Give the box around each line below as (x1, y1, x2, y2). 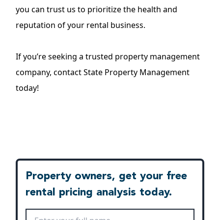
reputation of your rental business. (16, 19, 145, 30)
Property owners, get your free (26, 170, 187, 182)
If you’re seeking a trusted (16, 51, 115, 62)
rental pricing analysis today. (26, 187, 172, 198)
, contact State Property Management (50, 66, 190, 78)
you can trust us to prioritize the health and (16, 3, 177, 15)
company (16, 66, 50, 78)
